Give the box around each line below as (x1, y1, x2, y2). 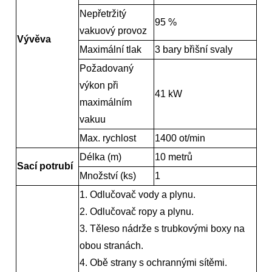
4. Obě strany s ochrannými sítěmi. (79, 257, 227, 268)
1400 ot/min (154, 132, 205, 143)
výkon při (79, 80, 118, 90)
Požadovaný (79, 63, 134, 73)
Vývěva (16, 33, 51, 44)
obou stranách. (79, 240, 143, 251)
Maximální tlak (79, 44, 141, 55)
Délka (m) (79, 151, 121, 162)
